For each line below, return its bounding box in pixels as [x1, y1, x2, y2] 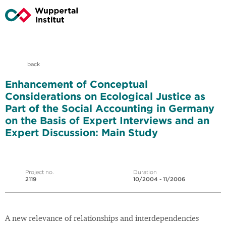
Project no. [25, 168, 54, 176]
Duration [133, 168, 157, 176]
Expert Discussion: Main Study [5, 126, 158, 139]
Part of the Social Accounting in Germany [5, 102, 214, 115]
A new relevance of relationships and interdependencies [5, 215, 199, 223]
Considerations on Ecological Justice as [5, 90, 205, 103]
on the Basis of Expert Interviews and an [5, 114, 209, 127]
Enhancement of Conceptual [5, 78, 148, 91]
